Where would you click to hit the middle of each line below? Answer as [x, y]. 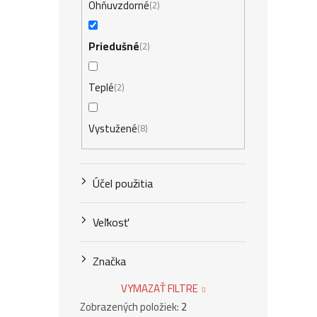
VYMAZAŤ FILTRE [160, 288]
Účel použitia [123, 183]
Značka [109, 261]
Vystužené [113, 128]
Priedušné [114, 46]
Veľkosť [111, 222]
